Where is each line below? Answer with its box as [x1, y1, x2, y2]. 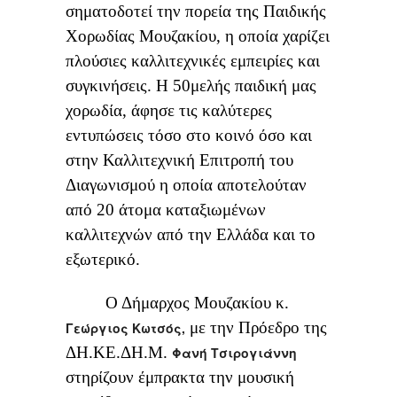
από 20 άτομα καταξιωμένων [66, 200, 266, 220]
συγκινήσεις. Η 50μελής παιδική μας [66, 76, 316, 96]
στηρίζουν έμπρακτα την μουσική [66, 368, 294, 387]
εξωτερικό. [66, 250, 140, 269]
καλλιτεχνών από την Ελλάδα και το [66, 225, 315, 245]
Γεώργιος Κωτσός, [66, 319, 185, 338]
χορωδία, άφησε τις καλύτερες [66, 101, 272, 121]
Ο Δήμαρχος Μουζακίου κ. [66, 293, 289, 313]
